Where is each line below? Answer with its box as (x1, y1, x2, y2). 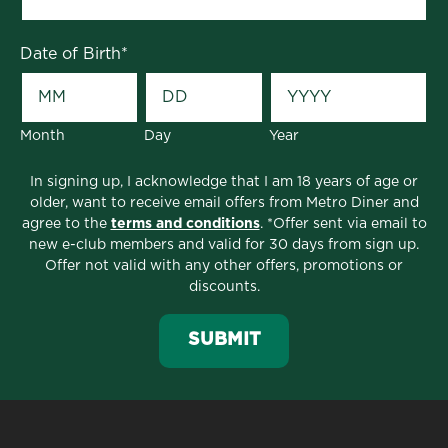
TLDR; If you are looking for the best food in (20, 313, 368, 330)
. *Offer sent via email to (259, 216, 427, 231)
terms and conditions (110, 216, 260, 231)
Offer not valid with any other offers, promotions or (45, 258, 403, 273)
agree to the (21, 216, 111, 231)
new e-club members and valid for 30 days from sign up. (29, 237, 419, 252)
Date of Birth (20, 45, 121, 62)
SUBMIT (187, 331, 261, 350)
